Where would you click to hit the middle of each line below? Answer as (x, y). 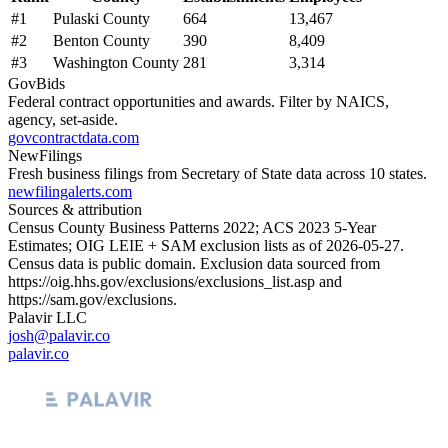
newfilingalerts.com (70, 191)
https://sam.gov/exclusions (90, 299)
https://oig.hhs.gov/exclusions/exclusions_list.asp (161, 281)
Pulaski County (101, 18)
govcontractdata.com (73, 137)
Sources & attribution (75, 209)
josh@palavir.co (59, 335)
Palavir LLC (47, 317)
